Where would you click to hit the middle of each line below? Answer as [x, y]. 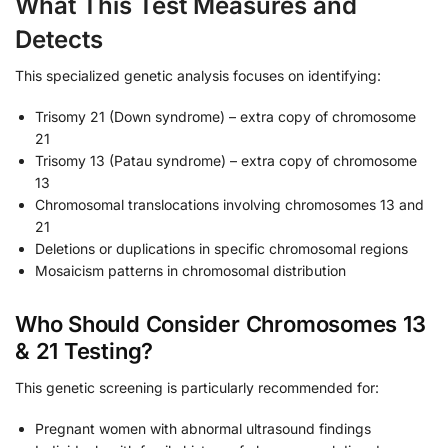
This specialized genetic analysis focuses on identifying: [198, 75]
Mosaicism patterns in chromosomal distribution [190, 271]
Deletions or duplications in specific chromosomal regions [221, 249]
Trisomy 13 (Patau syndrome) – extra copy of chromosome [226, 161]
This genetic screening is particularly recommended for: [197, 387]
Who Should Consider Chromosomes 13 [220, 323]
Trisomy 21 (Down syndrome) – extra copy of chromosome [225, 117]
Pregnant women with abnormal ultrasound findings [203, 429]
